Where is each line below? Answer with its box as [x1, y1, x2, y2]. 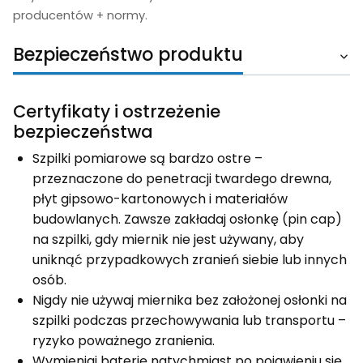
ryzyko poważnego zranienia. [32, 331, 215, 351]
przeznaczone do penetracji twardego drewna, [32, 169, 331, 189]
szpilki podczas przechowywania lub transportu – [32, 311, 346, 331]
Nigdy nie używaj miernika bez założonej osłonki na [32, 291, 347, 310]
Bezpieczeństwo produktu [13, 42, 243, 68]
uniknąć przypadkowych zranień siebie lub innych [32, 250, 347, 270]
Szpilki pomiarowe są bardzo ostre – [32, 149, 263, 169]
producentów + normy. [13, 7, 147, 24]
